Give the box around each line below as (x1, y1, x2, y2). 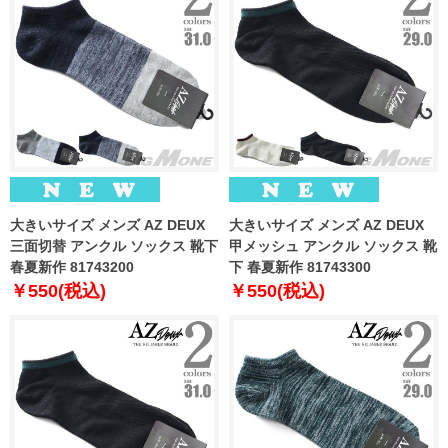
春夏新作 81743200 (10, 259, 134, 276)
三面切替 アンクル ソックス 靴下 (10, 238, 218, 255)
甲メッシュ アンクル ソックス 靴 (229, 238, 437, 255)
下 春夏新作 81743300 (229, 259, 371, 276)
